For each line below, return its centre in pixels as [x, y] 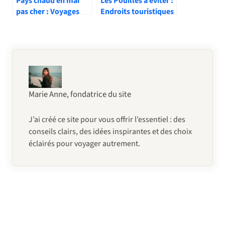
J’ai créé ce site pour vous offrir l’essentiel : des [107, 120]
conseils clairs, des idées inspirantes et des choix [110, 132]
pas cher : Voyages [48, 12]
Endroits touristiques [137, 12]
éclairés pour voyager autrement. [84, 144]
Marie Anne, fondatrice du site [80, 95]
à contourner [123, 23]
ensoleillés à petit [47, 23]
